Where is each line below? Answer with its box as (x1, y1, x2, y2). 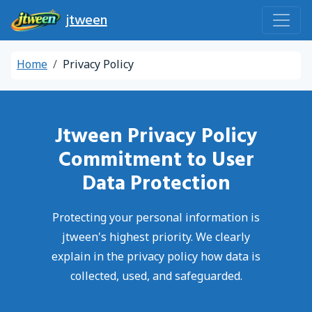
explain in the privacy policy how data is (52, 250, 260, 265)
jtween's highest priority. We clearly (62, 231, 250, 246)
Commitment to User (58, 143, 254, 176)
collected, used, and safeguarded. (70, 270, 242, 285)
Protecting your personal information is (52, 211, 260, 226)
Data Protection (81, 166, 231, 200)
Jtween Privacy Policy (54, 119, 258, 153)
